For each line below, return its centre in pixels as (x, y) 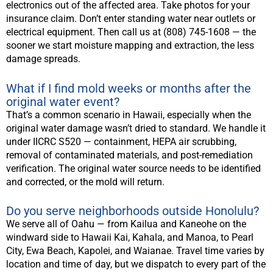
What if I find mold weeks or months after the (129, 88)
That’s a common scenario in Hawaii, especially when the (129, 115)
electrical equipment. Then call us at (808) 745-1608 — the (131, 32)
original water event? (63, 101)
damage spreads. (43, 59)
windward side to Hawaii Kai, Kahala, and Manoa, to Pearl (130, 238)
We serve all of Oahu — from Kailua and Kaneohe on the (126, 224)
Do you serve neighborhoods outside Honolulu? (133, 211)
